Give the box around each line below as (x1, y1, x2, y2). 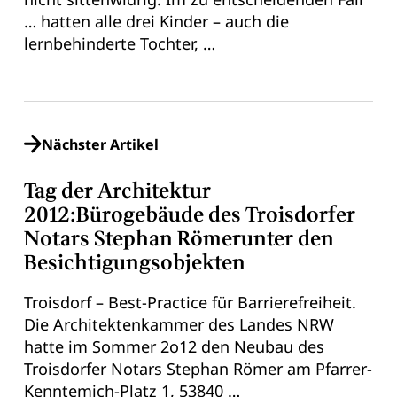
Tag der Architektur (23, 175, 211, 207)
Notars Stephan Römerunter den (23, 223, 334, 255)
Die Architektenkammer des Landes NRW (23, 313, 334, 335)
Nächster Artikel (42, 134, 160, 154)
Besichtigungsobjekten (23, 247, 245, 279)
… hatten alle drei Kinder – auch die (23, 11, 289, 33)
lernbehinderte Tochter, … (23, 33, 215, 55)
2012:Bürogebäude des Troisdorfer (23, 199, 355, 231)
